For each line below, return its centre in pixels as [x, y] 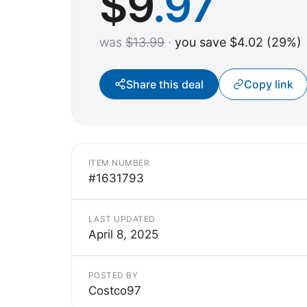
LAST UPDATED [122, 219]
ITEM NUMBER [119, 162]
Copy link [269, 84]
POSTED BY [113, 275]
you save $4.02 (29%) [238, 42]
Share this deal [165, 84]
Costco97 [115, 290]
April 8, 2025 [123, 234]
